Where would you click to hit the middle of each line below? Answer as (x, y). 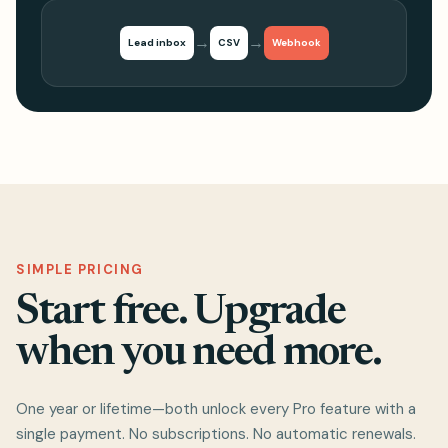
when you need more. (199, 353)
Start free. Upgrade (181, 312)
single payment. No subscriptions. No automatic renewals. (216, 433)
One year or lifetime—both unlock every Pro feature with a (216, 408)
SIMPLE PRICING (80, 269)
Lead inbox (156, 42)
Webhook (296, 42)
